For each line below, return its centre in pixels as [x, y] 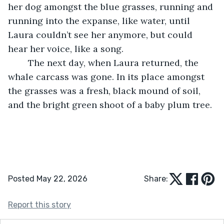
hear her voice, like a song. [66, 48]
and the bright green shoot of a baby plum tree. [110, 104]
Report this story [39, 204]
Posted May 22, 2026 [48, 178]
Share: [156, 178]
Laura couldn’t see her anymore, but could [101, 34]
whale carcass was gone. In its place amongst [107, 76]
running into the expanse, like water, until [100, 20]
